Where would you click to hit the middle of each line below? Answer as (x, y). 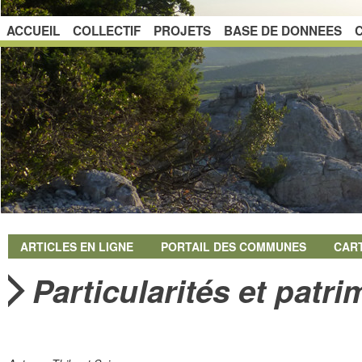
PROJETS (182, 31)
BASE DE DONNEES (283, 31)
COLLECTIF (107, 31)
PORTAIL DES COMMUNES (234, 246)
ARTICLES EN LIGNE (77, 246)
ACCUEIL (33, 31)
